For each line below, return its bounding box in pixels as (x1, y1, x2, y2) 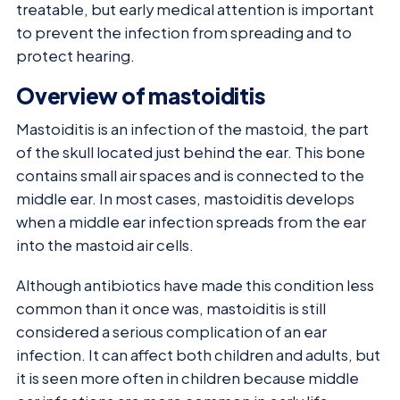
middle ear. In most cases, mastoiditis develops (16, 189, 354, 209)
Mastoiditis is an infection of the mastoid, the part (16, 120, 369, 139)
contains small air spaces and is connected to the (16, 166, 364, 186)
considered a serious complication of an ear (16, 321, 327, 341)
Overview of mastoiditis (16, 82, 266, 110)
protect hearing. (16, 46, 135, 65)
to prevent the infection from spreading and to (16, 22, 352, 42)
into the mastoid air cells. (16, 236, 194, 255)
